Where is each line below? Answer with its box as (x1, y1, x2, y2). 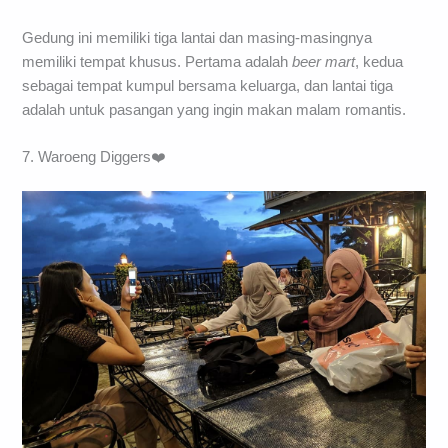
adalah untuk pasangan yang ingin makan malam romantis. (22, 101, 407, 118)
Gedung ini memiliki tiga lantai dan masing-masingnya (22, 29, 373, 46)
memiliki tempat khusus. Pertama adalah (22, 53, 293, 70)
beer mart (292, 53, 356, 70)
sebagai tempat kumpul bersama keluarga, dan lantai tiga (22, 77, 394, 94)
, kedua (355, 53, 404, 70)
